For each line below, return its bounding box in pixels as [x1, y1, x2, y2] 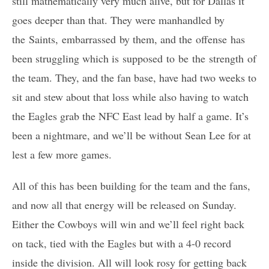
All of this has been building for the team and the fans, [12, 178, 250, 193]
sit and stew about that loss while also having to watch [12, 89, 249, 104]
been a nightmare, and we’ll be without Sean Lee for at [12, 127, 251, 142]
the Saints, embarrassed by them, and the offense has [12, 31, 245, 46]
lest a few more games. [12, 147, 112, 162]
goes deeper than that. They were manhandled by [12, 12, 225, 27]
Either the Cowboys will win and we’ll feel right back [12, 216, 244, 231]
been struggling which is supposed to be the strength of [12, 50, 256, 65]
